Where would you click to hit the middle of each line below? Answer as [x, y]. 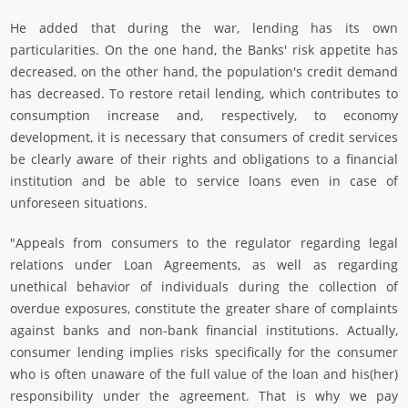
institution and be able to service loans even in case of [204, 181]
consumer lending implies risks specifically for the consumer [204, 352]
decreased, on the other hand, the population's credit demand [204, 72]
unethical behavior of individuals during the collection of [204, 287]
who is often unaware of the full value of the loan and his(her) [204, 374]
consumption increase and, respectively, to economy [204, 116]
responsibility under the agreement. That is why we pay [204, 396]
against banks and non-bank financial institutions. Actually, [204, 331]
